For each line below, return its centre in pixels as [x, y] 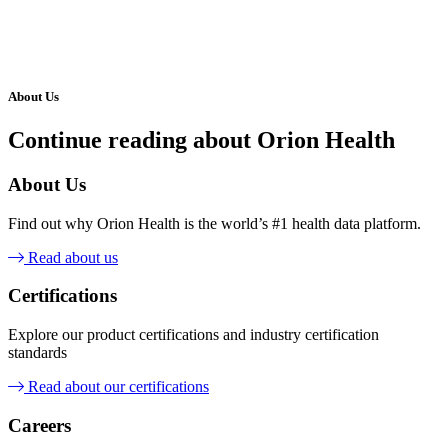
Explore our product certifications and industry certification [193, 335]
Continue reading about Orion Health [201, 140]
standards [37, 353]
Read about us [73, 257]
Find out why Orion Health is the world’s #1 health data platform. [214, 223]
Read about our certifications [118, 387]
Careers [39, 425]
